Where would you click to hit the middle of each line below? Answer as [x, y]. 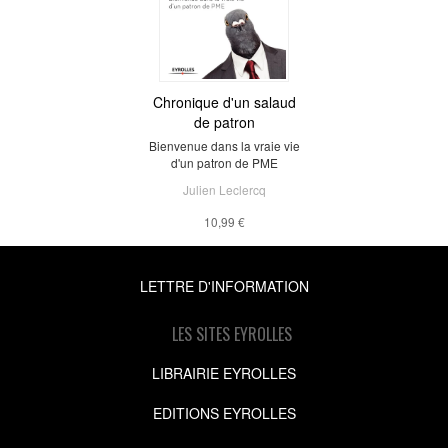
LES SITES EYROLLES [231, 333]
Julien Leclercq [224, 189]
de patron [224, 121]
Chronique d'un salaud [224, 101]
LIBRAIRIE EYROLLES [224, 372]
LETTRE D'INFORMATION [224, 285]
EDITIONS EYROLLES [224, 412]
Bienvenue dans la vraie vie [224, 145]
